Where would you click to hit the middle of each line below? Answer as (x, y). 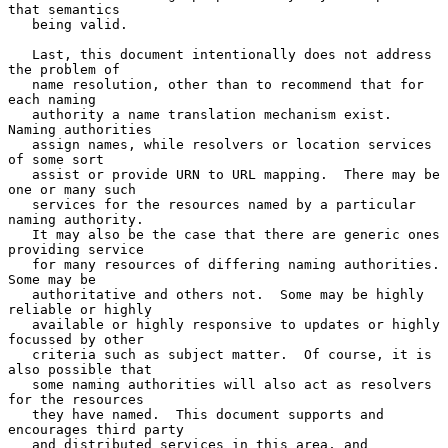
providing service (76, 249)
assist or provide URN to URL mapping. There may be (20, 174)
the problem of (64, 69)
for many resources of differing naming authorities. (20, 264)
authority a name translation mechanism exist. (20, 114)
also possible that (80, 369)
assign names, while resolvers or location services (20, 144)
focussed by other (76, 339)
